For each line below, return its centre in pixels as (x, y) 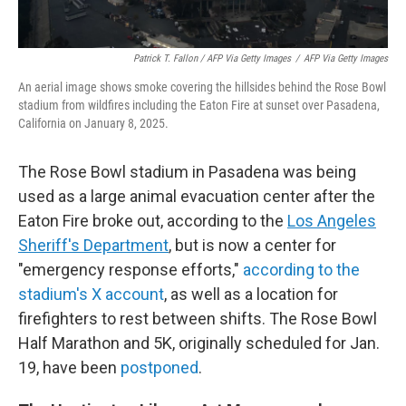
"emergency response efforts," (130, 270)
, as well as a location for (251, 294)
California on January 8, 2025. (93, 123)
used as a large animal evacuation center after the (197, 196)
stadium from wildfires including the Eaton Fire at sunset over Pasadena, (199, 105)
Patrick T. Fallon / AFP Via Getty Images (212, 58)
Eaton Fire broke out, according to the (153, 221)
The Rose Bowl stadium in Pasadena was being (187, 172)
